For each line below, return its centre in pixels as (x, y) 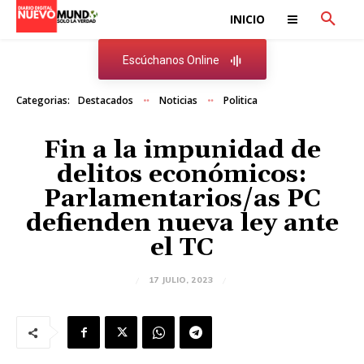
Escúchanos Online (171, 61)
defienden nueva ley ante (182, 223)
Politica (240, 100)
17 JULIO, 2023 (180, 280)
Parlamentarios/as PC (182, 199)
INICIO (247, 19)
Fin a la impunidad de (182, 150)
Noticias (178, 100)
